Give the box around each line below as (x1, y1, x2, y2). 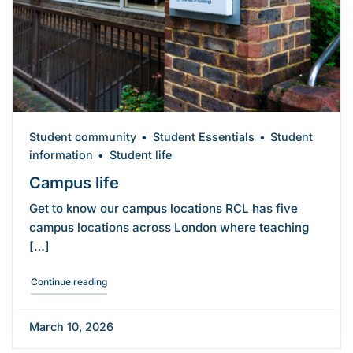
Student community (28, 130, 136, 144)
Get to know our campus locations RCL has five (28, 201, 298, 217)
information (28, 148, 93, 162)
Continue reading (30, 276, 107, 288)
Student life (109, 148, 172, 162)
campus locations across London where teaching (28, 220, 309, 236)
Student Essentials (152, 130, 255, 144)
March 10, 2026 (28, 319, 113, 333)
